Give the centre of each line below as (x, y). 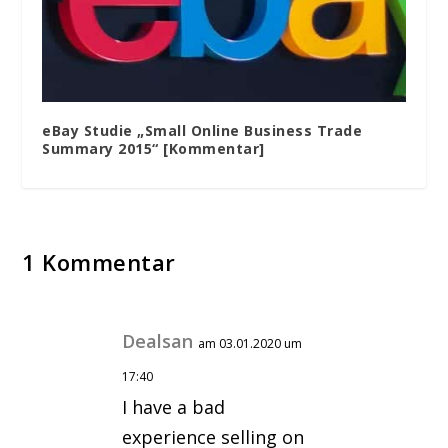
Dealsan (158, 340)
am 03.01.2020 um (250, 343)
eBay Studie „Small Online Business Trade (202, 130)
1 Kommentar (99, 261)
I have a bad (174, 406)
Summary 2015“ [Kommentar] (153, 148)
